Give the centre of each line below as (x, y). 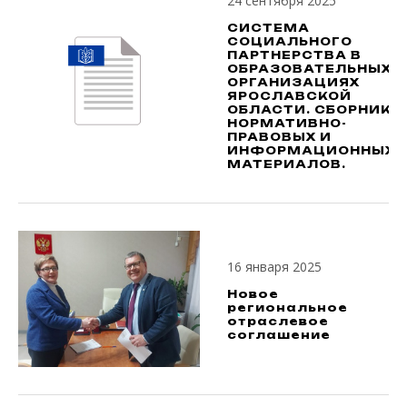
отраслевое (278, 321)
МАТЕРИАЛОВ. (287, 164)
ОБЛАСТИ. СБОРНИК (309, 110)
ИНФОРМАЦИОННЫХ (311, 151)
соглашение (279, 334)
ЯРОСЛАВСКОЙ (289, 96)
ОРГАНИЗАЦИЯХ (293, 83)
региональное (288, 307)
